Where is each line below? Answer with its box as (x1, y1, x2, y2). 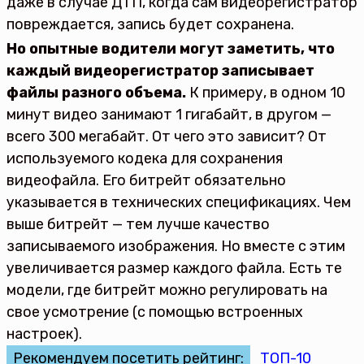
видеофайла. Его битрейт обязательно (6, 171, 286, 190)
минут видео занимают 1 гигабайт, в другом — (6, 106, 331, 124)
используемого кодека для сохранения (6, 149, 283, 168)
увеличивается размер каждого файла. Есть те (6, 259, 342, 278)
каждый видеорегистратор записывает (6, 62, 314, 80)
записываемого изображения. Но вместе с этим (6, 237, 345, 256)
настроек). (6, 325, 82, 344)
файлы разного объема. (6, 84, 186, 102)
